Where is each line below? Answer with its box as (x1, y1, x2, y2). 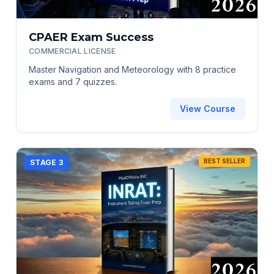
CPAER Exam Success (29, 30, 154, 44)
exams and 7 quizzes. (29, 76, 117, 87)
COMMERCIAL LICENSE (29, 46, 116, 56)
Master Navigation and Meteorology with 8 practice (29, 64, 236, 75)
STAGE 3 (30, 157, 64, 167)
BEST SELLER (204, 157, 245, 165)
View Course (180, 103, 235, 114)
